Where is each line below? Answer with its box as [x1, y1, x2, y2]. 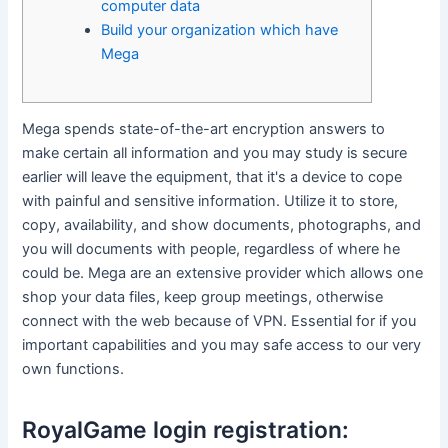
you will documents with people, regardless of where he [22, 240, 401, 259]
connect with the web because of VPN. [22, 312, 292, 331]
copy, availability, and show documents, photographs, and [22, 216, 422, 235]
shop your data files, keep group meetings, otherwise [22, 288, 384, 307]
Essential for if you [291, 312, 417, 331]
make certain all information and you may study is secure [22, 144, 408, 163]
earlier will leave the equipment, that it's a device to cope [22, 168, 403, 187]
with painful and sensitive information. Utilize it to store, [22, 192, 399, 211]
